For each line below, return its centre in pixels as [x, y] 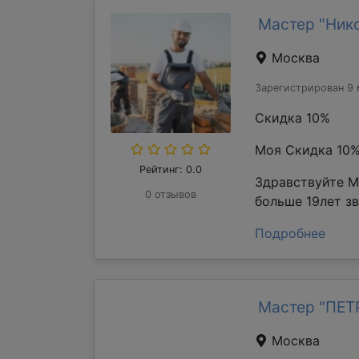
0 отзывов [171, 194]
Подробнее [290, 233]
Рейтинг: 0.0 [171, 169]
